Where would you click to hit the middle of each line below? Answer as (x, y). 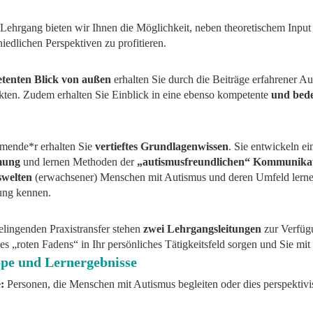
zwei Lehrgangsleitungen (203, 229)
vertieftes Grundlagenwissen (162, 147)
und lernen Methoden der (79, 162)
